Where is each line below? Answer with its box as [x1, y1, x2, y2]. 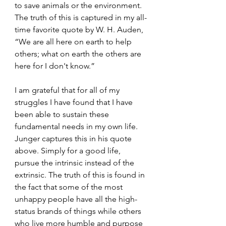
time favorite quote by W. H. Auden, [15, 25, 145, 35]
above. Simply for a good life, [15, 146, 123, 156]
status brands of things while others [15, 206, 143, 216]
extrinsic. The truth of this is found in [15, 170, 147, 180]
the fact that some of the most [15, 182, 125, 192]
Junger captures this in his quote [15, 134, 134, 144]
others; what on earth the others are [15, 49, 143, 59]
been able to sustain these [15, 109, 111, 120]
